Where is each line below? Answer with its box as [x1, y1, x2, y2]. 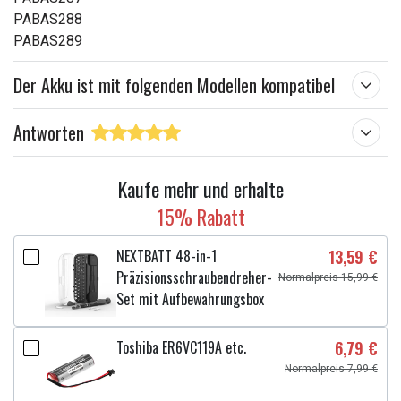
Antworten [13, 119, 84, 146]
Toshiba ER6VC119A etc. [116, 337, 246, 358]
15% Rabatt [156, 202, 245, 231]
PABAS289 [13, 32, 82, 49]
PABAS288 [13, 11, 82, 28]
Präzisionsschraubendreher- [116, 267, 272, 288]
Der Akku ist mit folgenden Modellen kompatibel [13, 72, 335, 98]
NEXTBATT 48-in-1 [116, 245, 217, 267]
